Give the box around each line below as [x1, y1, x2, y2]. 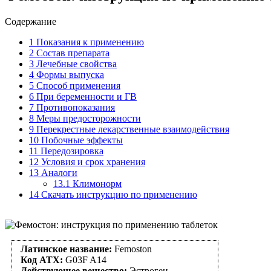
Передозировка [38, 145, 103, 156]
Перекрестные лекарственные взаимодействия [34, 123, 229, 134]
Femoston [114, 243, 152, 254]
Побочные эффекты [39, 134, 123, 145]
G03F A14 [63, 254, 106, 265]
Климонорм [70, 178, 122, 189]
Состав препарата [34, 47, 109, 58]
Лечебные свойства [34, 58, 117, 69]
